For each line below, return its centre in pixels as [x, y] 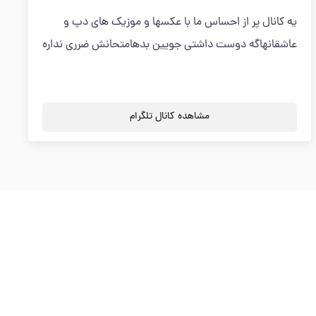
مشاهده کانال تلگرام [170, 117]
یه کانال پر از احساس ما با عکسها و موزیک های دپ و [181, 23]
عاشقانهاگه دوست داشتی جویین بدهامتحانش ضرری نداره [170, 45]
